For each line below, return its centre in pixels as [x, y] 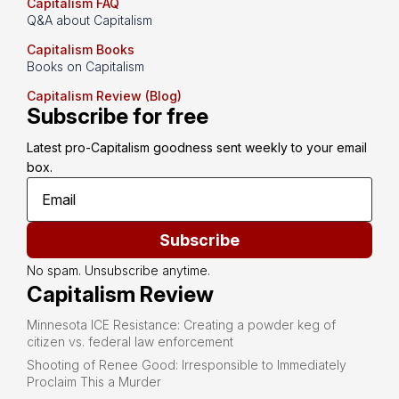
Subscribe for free [118, 117]
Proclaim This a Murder [94, 382]
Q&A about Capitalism [90, 20]
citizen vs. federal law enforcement [130, 342]
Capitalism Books [81, 50]
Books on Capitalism [85, 67]
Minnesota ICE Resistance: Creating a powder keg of [181, 325]
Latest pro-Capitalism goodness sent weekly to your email [197, 148]
